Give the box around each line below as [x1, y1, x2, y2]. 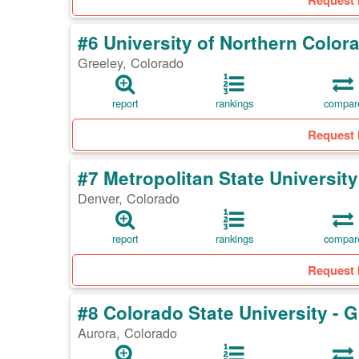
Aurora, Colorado [78, 323, 177, 343]
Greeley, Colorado [78, 53, 184, 73]
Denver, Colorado [78, 188, 179, 208]
